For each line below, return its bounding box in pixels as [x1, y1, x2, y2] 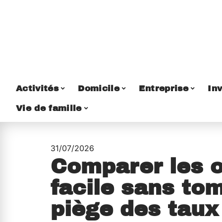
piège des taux [51, 198, 219, 221]
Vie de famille [16, 103, 82, 113]
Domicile [78, 83, 120, 93]
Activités [16, 83, 59, 93]
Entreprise [139, 83, 188, 93]
